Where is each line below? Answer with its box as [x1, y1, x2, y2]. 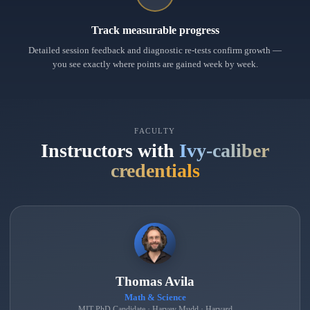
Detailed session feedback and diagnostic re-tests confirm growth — [28, 45, 282, 55]
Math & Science [124, 292, 186, 302]
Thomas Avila [116, 274, 194, 289]
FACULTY [134, 127, 176, 135]
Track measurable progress [91, 24, 219, 36]
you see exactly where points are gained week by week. [52, 59, 258, 69]
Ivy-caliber [179, 140, 269, 161]
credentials [110, 160, 200, 181]
